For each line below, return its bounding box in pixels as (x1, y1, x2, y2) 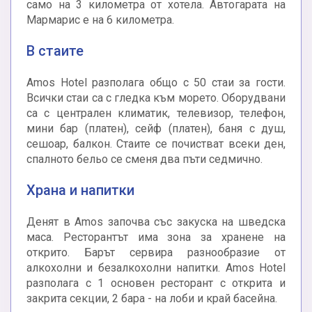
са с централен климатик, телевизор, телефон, (26, 107, 286, 120)
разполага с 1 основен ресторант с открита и (26, 276, 286, 290)
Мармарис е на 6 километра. (26, 13, 174, 27)
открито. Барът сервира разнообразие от (26, 246, 286, 260)
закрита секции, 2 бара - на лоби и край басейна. (26, 292, 277, 306)
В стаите (26, 42, 84, 60)
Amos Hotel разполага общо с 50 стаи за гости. (26, 76, 286, 90)
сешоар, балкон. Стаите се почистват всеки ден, (26, 137, 286, 151)
